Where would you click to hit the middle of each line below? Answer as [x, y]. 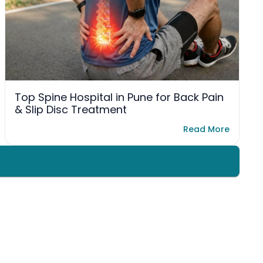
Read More [206, 129]
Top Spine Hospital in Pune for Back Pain [119, 97]
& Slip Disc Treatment [71, 110]
